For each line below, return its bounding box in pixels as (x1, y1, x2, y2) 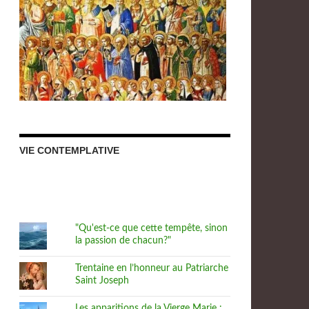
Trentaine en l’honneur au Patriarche (75, 263, 229, 273)
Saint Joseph (75, 276, 130, 286)
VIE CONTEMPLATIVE (19, 145, 119, 156)
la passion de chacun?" (75, 236, 172, 246)
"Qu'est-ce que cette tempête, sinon (75, 223, 228, 233)
